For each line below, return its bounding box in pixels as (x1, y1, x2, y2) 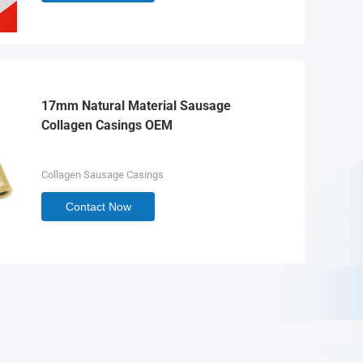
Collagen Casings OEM (41, 117, 173, 133)
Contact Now (65, 200, 131, 213)
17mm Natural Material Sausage (41, 98, 231, 113)
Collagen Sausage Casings (41, 169, 164, 181)
